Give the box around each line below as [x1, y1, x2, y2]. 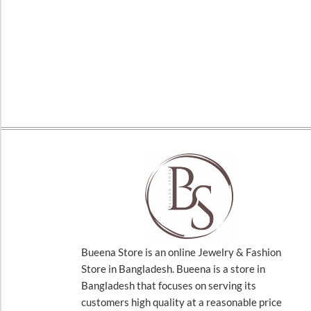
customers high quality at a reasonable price [81, 295, 282, 308]
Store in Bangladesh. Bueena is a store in [81, 262, 265, 275]
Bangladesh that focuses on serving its [81, 278, 256, 292]
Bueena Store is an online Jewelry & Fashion [81, 245, 281, 258]
